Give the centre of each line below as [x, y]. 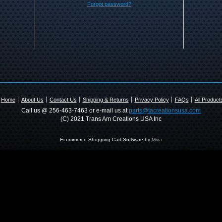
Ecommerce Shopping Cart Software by [106, 139]
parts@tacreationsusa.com [165, 111]
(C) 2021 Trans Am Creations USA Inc [111, 119]
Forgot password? [109, 4]
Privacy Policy [152, 100]
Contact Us [63, 100]
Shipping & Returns [106, 100]
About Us [32, 100]
